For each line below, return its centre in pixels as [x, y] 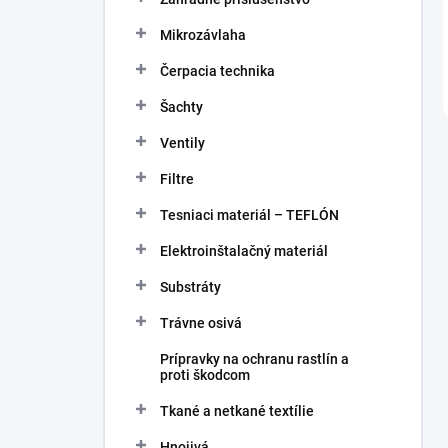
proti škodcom [205, 375]
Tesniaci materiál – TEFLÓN [249, 215]
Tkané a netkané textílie [237, 411]
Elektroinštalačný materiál [244, 251]
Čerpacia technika [217, 71]
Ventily [182, 143]
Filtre [177, 179]
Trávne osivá [201, 323]
